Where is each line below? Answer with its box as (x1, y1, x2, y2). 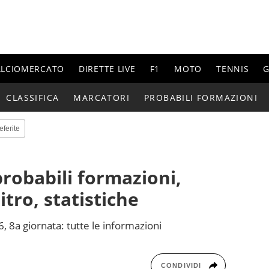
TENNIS (216, 62, 249, 74)
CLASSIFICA (6, 91, 59, 103)
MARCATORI (73, 91, 130, 103)
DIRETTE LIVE (79, 62, 136, 74)
